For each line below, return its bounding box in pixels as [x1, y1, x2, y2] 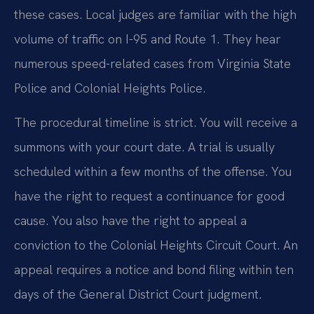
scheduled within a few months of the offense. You [14, 163, 292, 179]
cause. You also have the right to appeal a [14, 212, 247, 228]
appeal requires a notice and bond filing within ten [14, 261, 294, 278]
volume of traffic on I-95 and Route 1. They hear [14, 30, 281, 47]
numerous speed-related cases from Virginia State [14, 55, 291, 71]
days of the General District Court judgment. [14, 285, 261, 302]
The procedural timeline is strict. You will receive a [14, 114, 297, 130]
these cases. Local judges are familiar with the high [14, 6, 296, 22]
